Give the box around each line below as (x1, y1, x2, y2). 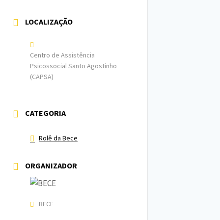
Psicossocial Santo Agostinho (30, 61, 117, 70)
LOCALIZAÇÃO (25, 17, 73, 27)
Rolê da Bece (39, 134, 78, 142)
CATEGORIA (25, 108, 66, 118)
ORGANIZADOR (25, 161, 77, 170)
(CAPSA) (30, 72, 54, 81)
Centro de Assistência (30, 51, 95, 59)
